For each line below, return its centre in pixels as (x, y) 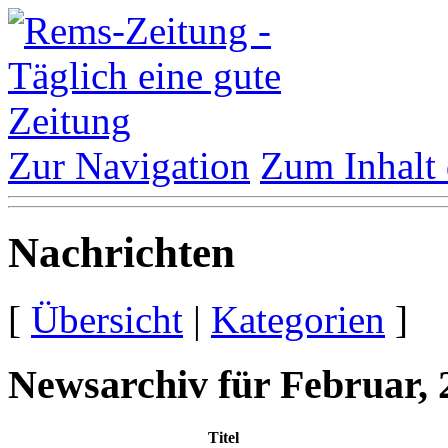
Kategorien (298, 319)
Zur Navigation (129, 165)
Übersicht (107, 319)
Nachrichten (121, 252)
